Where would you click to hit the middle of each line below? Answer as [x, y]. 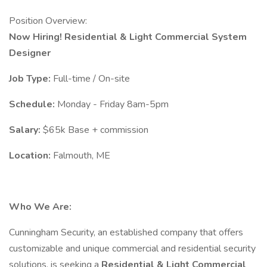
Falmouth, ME [82, 156]
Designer [30, 53]
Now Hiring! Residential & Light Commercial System [128, 37]
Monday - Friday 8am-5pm [113, 104]
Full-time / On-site [91, 79]
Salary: [26, 130]
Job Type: [31, 79]
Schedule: [33, 104]
